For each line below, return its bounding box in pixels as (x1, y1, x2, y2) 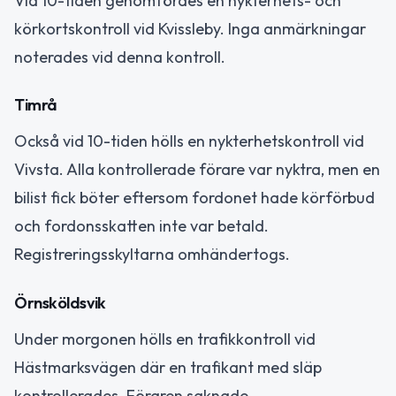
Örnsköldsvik (14, 292, 106, 313)
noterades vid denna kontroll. (14, 46, 225, 67)
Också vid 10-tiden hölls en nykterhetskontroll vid (14, 131, 364, 152)
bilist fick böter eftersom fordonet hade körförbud (14, 187, 375, 209)
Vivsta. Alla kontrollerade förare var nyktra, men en (14, 159, 380, 180)
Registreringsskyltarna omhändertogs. (14, 244, 290, 265)
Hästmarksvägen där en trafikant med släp (14, 356, 322, 377)
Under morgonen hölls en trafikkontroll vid (14, 328, 316, 349)
